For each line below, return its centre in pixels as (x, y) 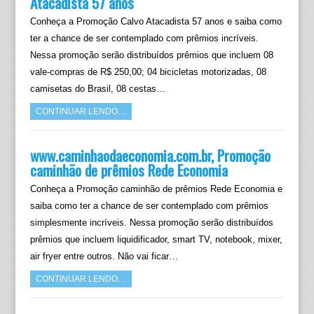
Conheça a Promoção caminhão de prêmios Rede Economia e (156, 189)
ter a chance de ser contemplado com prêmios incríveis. (144, 38)
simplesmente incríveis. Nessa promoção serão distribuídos (151, 223)
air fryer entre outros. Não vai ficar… (104, 256)
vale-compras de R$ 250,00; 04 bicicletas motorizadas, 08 (148, 72)
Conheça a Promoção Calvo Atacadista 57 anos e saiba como (156, 21)
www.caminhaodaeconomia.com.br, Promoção (150, 155)
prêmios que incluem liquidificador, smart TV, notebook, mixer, (156, 239)
